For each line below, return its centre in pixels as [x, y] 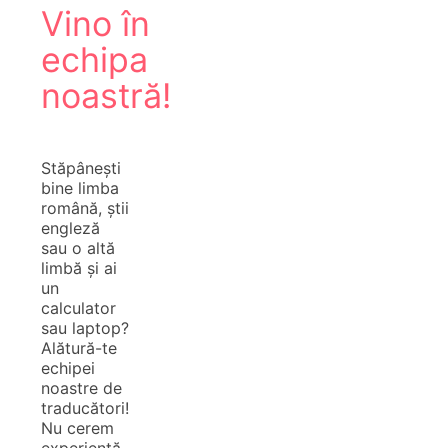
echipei [68, 368]
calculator [78, 308]
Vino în [95, 24]
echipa [94, 60]
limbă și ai [79, 268]
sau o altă [78, 248]
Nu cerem [77, 428]
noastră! [106, 96]
